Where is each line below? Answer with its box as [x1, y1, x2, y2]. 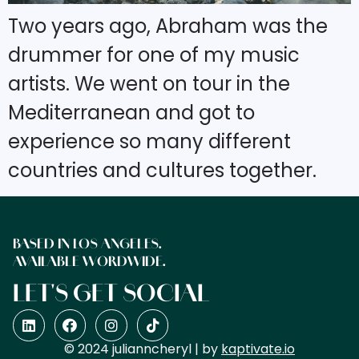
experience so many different [8, 127, 291, 155]
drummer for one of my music [8, 41, 300, 68]
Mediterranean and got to [8, 99, 255, 126]
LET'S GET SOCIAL [13, 284, 209, 308]
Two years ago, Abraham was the [8, 12, 328, 39]
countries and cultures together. [8, 156, 317, 184]
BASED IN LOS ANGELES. [13, 239, 162, 252]
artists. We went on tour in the [8, 70, 290, 97]
